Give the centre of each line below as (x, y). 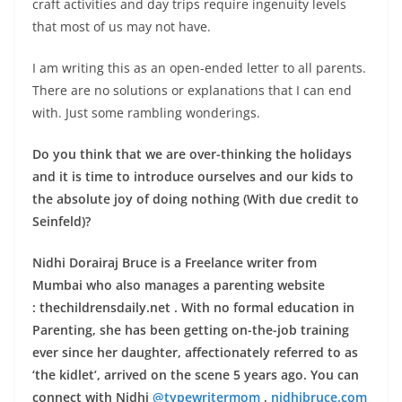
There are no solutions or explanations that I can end (192, 90)
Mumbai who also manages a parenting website (179, 284)
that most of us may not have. (122, 26)
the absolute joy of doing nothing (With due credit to (196, 198)
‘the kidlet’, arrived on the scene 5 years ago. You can (196, 374)
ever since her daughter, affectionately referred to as (195, 352)
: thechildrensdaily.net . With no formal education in (193, 307)
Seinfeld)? (61, 221)
